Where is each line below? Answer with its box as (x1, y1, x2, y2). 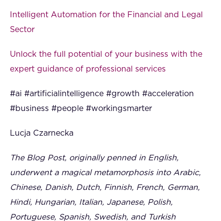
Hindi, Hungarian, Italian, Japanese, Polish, (10, 198, 173, 207)
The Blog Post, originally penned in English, (10, 154, 179, 162)
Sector (10, 26, 35, 34)
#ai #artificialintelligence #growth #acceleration (10, 90, 194, 98)
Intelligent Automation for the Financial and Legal (10, 11, 203, 19)
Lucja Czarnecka (10, 129, 74, 138)
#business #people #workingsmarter (10, 105, 152, 113)
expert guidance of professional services (10, 65, 166, 74)
